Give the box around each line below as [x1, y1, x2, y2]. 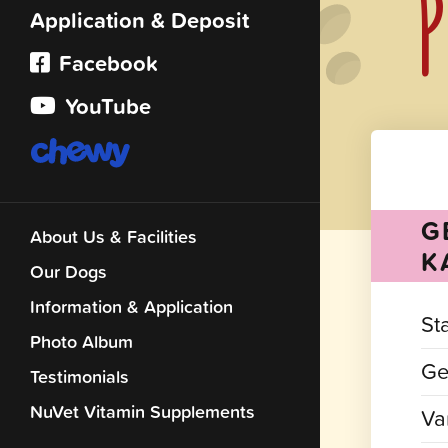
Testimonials [30, 363, 129, 391]
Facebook [53, 47, 158, 80]
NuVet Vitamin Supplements [30, 398, 255, 426]
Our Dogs [30, 258, 107, 286]
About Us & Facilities [30, 223, 197, 251]
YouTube [59, 90, 151, 123]
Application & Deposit [30, 4, 249, 37]
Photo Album [30, 328, 133, 356]
